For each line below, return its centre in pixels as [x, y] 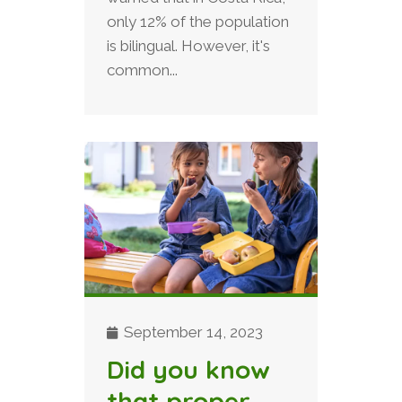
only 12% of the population [198, 21]
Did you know [188, 369]
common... [142, 70]
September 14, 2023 [192, 332]
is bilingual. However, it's [188, 45]
